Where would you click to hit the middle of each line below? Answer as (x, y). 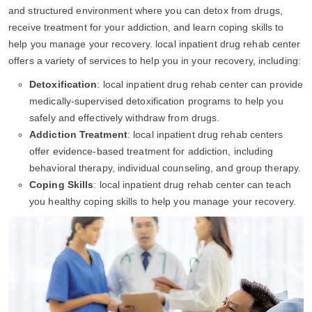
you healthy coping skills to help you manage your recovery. (163, 201)
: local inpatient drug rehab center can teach (192, 184)
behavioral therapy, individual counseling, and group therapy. (165, 167)
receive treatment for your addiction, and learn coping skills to (146, 27)
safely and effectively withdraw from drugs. (125, 117)
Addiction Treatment (78, 134)
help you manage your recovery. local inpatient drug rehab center (155, 44)
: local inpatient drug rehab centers (205, 134)
